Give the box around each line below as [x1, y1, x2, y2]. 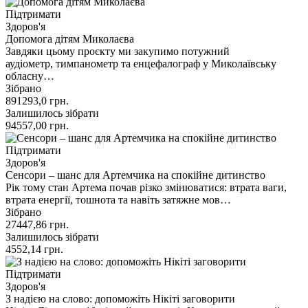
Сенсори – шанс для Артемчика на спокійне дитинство [5, 168, 265, 181]
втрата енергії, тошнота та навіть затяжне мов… [5, 193, 231, 206]
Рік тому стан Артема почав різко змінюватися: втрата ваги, [5, 181, 287, 193]
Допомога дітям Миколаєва [5, 32, 134, 45]
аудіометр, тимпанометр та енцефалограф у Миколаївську [5, 57, 276, 69]
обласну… [5, 69, 54, 82]
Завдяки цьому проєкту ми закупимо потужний [5, 45, 230, 57]
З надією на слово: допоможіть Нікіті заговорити [5, 292, 235, 305]
